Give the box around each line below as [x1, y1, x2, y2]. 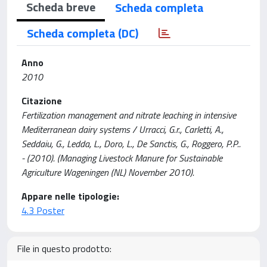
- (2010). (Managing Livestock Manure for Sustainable [21, 151, 222, 165]
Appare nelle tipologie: [21, 189, 119, 203]
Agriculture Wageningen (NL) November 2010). [21, 165, 194, 179]
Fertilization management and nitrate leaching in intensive [21, 108, 236, 122]
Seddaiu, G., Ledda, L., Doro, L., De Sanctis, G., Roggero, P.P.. [21, 136, 241, 151]
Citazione [21, 94, 62, 108]
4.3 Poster [21, 203, 64, 218]
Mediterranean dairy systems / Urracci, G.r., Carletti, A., [21, 122, 223, 136]
